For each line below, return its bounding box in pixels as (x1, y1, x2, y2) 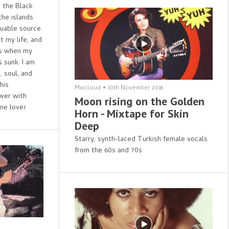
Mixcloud (74, 83, 101, 94)
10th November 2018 (107, 83, 163, 94)
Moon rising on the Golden (74, 94, 204, 109)
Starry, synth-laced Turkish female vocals (74, 134, 208, 146)
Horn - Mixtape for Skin (74, 106, 189, 121)
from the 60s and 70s (74, 145, 142, 157)
